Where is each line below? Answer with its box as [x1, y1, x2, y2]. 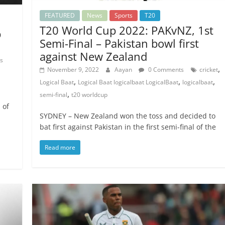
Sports [115, 11, 133, 20]
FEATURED [45, 11, 75, 20]
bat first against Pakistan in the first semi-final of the [40, 122, 216, 132]
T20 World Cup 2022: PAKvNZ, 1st [40, 23, 214, 38]
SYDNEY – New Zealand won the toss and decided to [40, 111, 216, 121]
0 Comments [147, 65, 184, 74]
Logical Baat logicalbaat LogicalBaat [78, 78, 179, 87]
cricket [199, 65, 218, 74]
